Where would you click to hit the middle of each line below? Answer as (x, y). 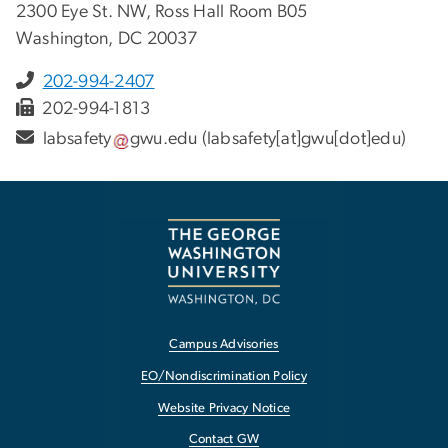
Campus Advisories (224, 345)
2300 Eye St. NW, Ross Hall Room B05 (162, 11)
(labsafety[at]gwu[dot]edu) (302, 139)
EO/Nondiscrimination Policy (224, 376)
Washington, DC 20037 (106, 38)
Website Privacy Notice (224, 408)
